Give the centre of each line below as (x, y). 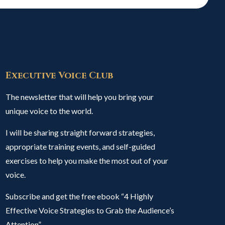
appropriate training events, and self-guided (81, 146)
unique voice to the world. (49, 111)
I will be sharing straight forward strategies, (80, 132)
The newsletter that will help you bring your (80, 97)
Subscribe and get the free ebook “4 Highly (80, 196)
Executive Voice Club (60, 76)
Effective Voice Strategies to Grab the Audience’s (90, 210)
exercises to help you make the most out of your (87, 160)
